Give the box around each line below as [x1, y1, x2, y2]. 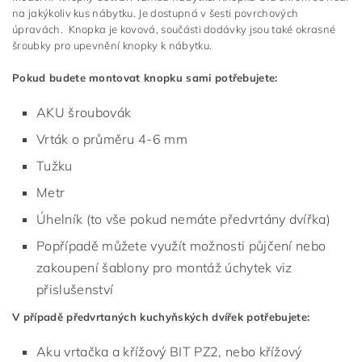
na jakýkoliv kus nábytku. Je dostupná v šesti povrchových [12, 6, 299, 19]
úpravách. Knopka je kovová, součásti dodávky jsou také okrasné [12, 23, 336, 36]
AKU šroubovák [36, 104, 132, 120]
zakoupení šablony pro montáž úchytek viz [36, 259, 293, 276]
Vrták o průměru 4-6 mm [36, 131, 188, 147]
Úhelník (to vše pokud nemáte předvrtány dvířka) [36, 211, 331, 227]
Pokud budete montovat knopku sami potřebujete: [12, 71, 278, 84]
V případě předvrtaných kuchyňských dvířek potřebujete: [12, 310, 310, 323]
